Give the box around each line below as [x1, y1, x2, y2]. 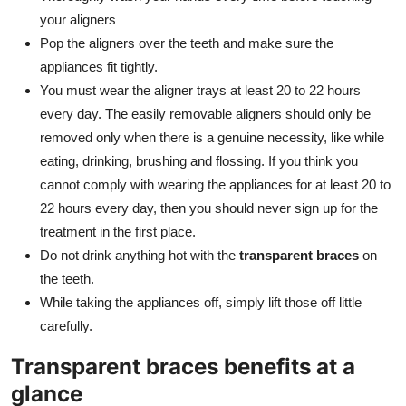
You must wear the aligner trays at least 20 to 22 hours [40, 82, 361, 98]
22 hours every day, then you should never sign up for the [40, 199, 378, 216]
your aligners [40, 11, 116, 27]
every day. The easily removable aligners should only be [40, 105, 371, 121]
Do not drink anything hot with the [40, 246, 239, 263]
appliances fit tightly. [40, 58, 158, 74]
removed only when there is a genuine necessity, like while [40, 129, 384, 145]
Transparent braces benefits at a [11, 353, 355, 380]
